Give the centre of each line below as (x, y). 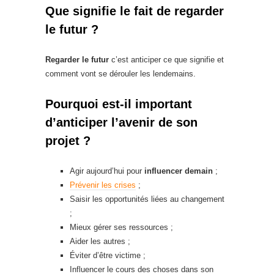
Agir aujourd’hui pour (106, 171)
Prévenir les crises (103, 185)
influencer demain (177, 171)
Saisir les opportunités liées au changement (147, 199)
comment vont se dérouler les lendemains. (122, 74)
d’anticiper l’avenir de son (121, 122)
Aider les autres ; (100, 241)
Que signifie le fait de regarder (135, 11)
